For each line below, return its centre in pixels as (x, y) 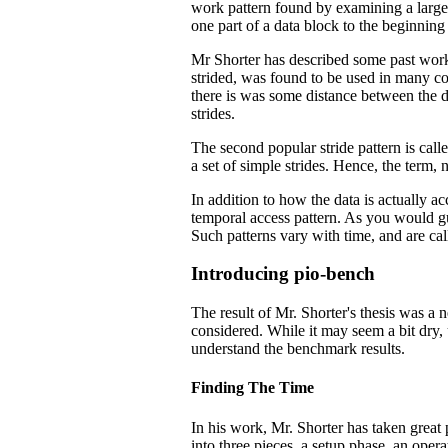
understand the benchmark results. (298, 348)
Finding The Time (252, 388)
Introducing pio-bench (283, 274)
